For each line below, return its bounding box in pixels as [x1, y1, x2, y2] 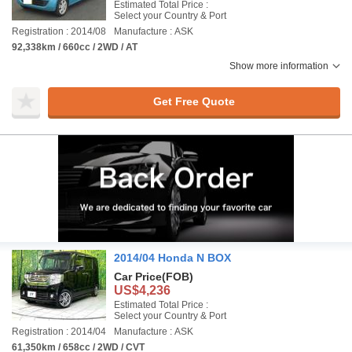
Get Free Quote [152, 94, 235, 108]
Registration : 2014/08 [12, 26, 106, 37]
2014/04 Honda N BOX [114, 251, 231, 264]
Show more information [229, 60, 328, 71]
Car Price [114, 270, 162, 283]
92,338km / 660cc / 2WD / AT [12, 42, 137, 53]
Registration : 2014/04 [12, 326, 106, 337]
